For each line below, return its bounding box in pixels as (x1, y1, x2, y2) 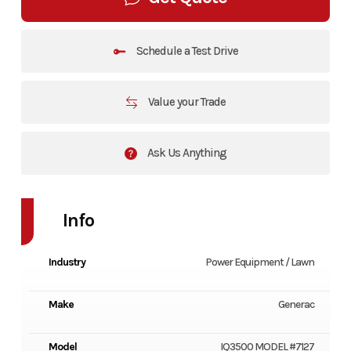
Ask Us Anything (145, 145, 226, 160)
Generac (278, 297, 315, 311)
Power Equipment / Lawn (205, 255, 315, 269)
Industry (48, 255, 85, 269)
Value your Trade (146, 94, 226, 109)
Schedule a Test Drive (133, 43, 238, 58)
